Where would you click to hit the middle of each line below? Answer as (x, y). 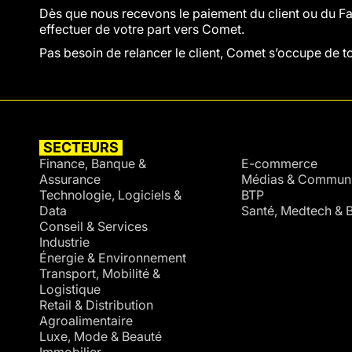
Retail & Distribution (96, 305)
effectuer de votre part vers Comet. (142, 29)
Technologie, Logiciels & (110, 195)
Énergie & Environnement (113, 258)
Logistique (70, 289)
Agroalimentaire (86, 321)
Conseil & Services (93, 226)
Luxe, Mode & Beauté (101, 336)
